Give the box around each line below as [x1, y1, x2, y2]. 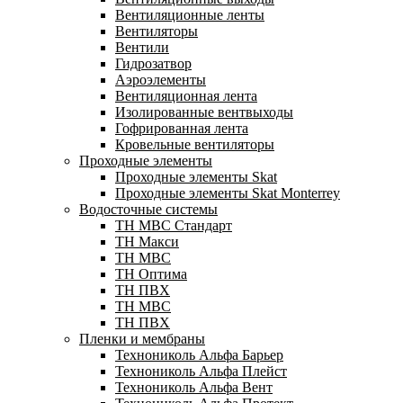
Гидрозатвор [115, 55, 192, 71]
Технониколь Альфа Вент [115, 379, 273, 395]
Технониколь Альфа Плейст [115, 363, 287, 379]
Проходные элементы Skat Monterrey [115, 184, 340, 201]
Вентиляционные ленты [115, 6, 264, 22]
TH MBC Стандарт [115, 217, 232, 233]
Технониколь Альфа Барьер [115, 346, 283, 363]
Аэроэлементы [115, 71, 206, 87]
